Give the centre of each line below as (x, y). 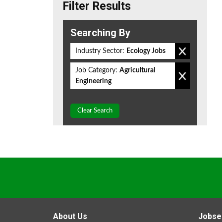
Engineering (93, 81)
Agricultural (137, 70)
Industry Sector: (100, 51)
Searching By (100, 33)
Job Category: (96, 70)
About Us (70, 216)
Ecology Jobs (146, 51)
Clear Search (95, 111)
